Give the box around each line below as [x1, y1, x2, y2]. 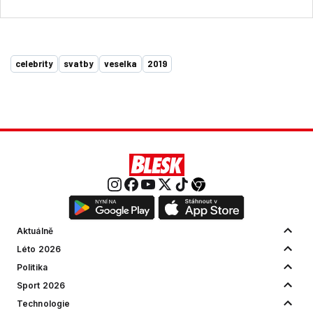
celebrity [15, 57, 53, 69]
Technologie [17, 298, 71, 309]
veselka [104, 57, 137, 69]
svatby [64, 57, 94, 69]
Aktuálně [17, 225, 53, 236]
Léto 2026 [17, 243, 61, 254]
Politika [17, 261, 48, 272]
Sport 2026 [17, 279, 66, 291]
